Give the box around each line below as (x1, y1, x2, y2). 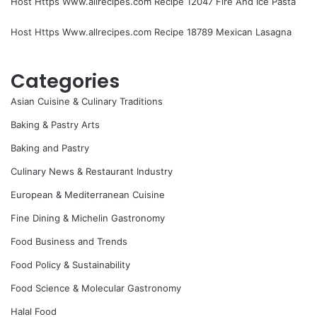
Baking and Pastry (11, 142, 89, 154)
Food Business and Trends (11, 236, 127, 248)
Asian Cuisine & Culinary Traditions (11, 96, 163, 108)
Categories (11, 68, 120, 95)
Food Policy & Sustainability (11, 259, 130, 271)
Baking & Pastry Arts (11, 119, 100, 131)
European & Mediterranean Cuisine (11, 189, 165, 201)
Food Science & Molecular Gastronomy (11, 282, 181, 294)
